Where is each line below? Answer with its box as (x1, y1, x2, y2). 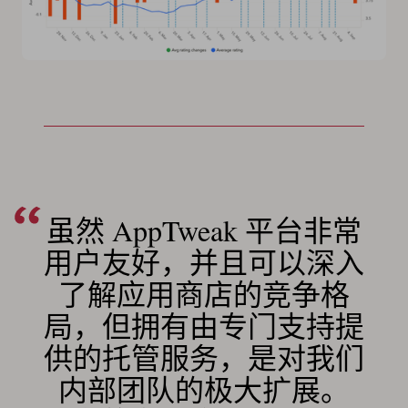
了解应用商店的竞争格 (58, 273, 350, 313)
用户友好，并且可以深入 (44, 241, 364, 281)
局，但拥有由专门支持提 (44, 305, 364, 345)
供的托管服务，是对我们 (44, 337, 364, 377)
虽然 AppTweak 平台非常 (46, 209, 362, 250)
